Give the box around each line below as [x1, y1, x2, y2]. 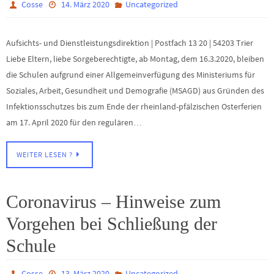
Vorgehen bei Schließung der [6, 213, 217, 234]
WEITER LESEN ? [17, 150, 73, 159]
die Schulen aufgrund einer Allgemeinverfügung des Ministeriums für [6, 69, 255, 81]
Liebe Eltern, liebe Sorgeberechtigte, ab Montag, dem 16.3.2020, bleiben [6, 53, 264, 65]
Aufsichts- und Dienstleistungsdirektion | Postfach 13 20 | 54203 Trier [6, 37, 253, 49]
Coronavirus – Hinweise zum [6, 191, 221, 212]
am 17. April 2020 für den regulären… [6, 117, 142, 128]
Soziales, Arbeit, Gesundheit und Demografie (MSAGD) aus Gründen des [6, 85, 264, 97]
